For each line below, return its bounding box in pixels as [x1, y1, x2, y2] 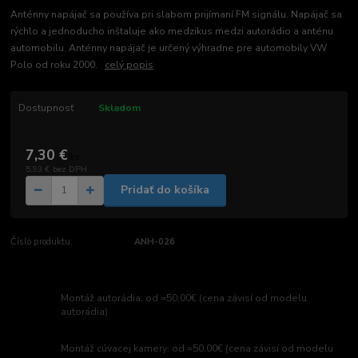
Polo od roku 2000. [10, 58, 105, 72]
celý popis [105, 58, 154, 72]
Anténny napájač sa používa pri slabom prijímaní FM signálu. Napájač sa [10, 8, 343, 22]
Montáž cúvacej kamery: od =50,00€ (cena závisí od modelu [61, 341, 334, 355]
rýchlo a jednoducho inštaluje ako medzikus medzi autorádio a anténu [10, 25, 334, 38]
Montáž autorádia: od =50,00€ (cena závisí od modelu [61, 291, 308, 304]
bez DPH [52, 162, 87, 175]
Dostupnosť [18, 101, 74, 115]
